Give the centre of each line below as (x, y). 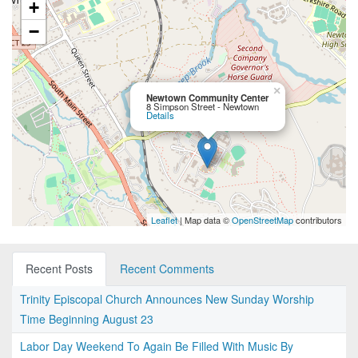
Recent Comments (167, 269)
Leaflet (164, 220)
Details (160, 115)
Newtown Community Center (207, 98)
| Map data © (205, 220)
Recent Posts (59, 269)
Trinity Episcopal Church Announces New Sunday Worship (167, 299)
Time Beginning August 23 (87, 319)
